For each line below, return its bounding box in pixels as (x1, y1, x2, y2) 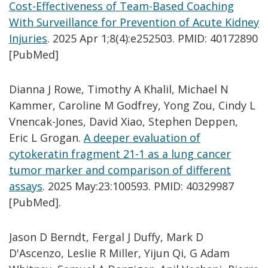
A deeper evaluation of (84, 130, 200, 145)
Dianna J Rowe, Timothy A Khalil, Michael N (9, 82, 229, 97)
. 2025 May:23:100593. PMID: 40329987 (42, 179, 234, 194)
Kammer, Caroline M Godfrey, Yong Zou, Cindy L (9, 98, 255, 113)
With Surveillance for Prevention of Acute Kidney (9, 15, 259, 29)
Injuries (9, 31, 47, 45)
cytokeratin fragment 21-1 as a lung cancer (9, 147, 231, 162)
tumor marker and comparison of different (9, 163, 231, 178)
